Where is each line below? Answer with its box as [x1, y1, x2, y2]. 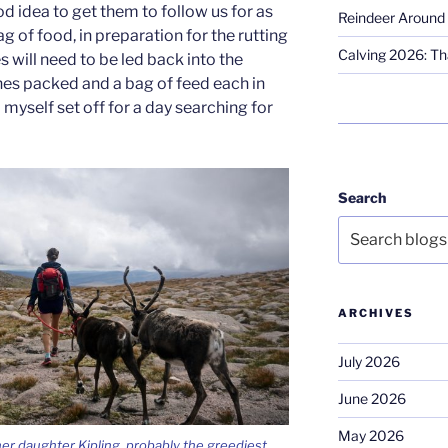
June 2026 [337, 389, 406, 407]
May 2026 [337, 426, 404, 444]
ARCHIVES [337, 305, 414, 320]
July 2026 [337, 352, 400, 370]
